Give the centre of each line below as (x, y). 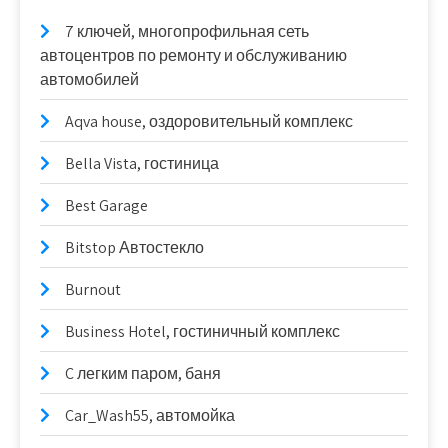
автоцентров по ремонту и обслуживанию (193, 55)
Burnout (93, 289)
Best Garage (106, 205)
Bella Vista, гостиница (142, 163)
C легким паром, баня (143, 373)
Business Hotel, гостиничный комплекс (202, 331)
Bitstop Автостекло (134, 247)
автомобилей (89, 79)
